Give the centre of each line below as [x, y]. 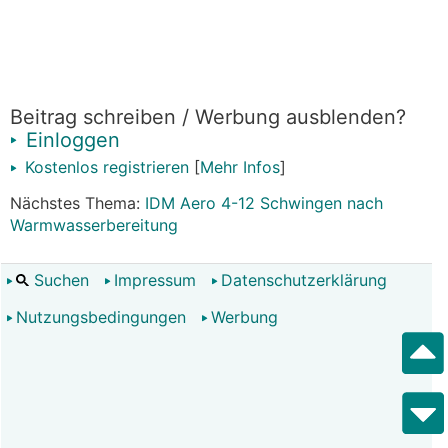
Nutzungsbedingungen [101, 317]
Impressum [155, 280]
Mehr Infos [240, 167]
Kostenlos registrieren [104, 167]
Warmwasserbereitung [94, 225]
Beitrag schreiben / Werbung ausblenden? [208, 117]
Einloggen [70, 140]
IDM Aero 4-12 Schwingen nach [264, 203]
